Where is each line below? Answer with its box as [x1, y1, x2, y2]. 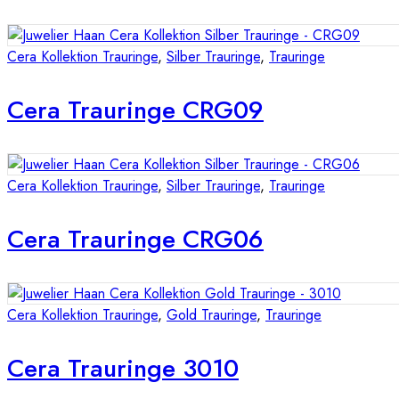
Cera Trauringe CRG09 [7, 92, 264, 129]
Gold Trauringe [167, 305, 256, 326]
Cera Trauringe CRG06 [7, 221, 264, 258]
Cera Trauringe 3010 [7, 350, 239, 387]
